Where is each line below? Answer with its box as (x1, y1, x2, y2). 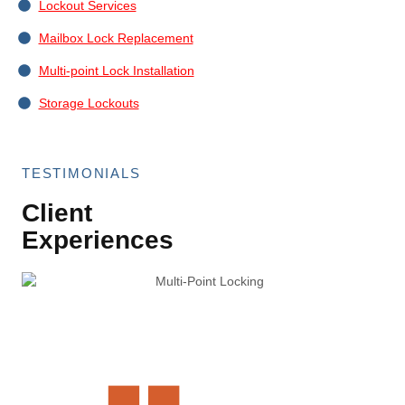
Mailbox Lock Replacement (38, 30, 193, 45)
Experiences (22, 225, 174, 254)
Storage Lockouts (38, 95, 139, 110)
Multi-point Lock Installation (38, 62, 194, 78)
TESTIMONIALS (22, 165, 141, 181)
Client (22, 198, 92, 227)
